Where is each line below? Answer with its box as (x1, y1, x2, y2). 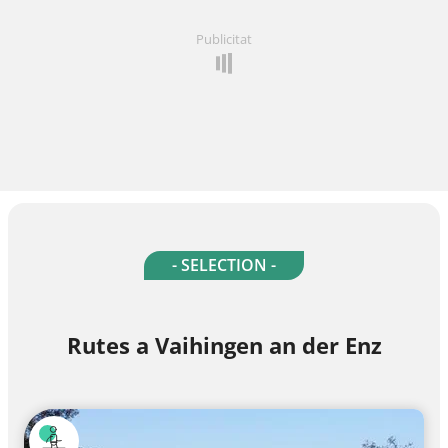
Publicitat (196, 29, 252, 48)
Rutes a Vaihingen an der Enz (66, 330, 382, 361)
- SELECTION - (172, 254, 276, 277)
